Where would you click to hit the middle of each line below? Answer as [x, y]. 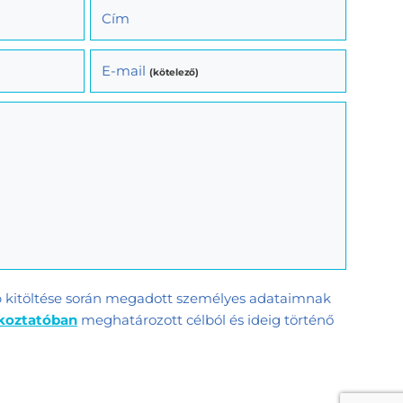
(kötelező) [174, 72]
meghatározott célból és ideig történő [206, 319]
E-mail [125, 70]
